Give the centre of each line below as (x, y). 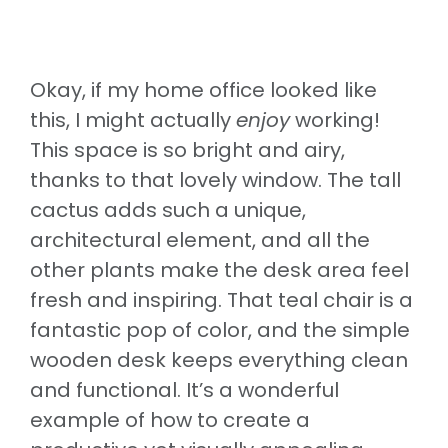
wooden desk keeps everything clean (219, 359)
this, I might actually (133, 119)
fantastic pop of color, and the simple (220, 329)
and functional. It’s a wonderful (184, 389)
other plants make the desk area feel (219, 269)
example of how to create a (170, 419)
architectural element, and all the (200, 239)
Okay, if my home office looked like (203, 89)
